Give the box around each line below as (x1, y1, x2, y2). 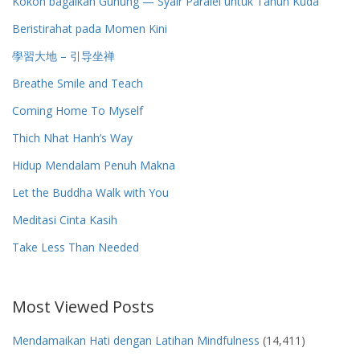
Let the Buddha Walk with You (12, 184, 169, 200)
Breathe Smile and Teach (12, 75, 143, 91)
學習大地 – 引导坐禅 (12, 47, 115, 63)
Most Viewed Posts (12, 295, 154, 317)
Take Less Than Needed (12, 239, 139, 255)
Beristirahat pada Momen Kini (12, 20, 167, 36)
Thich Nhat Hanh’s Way (12, 129, 133, 145)
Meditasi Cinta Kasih (12, 211, 117, 227)
